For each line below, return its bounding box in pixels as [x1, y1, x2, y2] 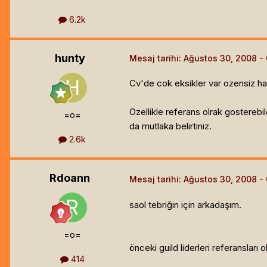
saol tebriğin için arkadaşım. [129, 199, 241, 211]
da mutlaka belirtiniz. [129, 120, 212, 132]
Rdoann [49, 172, 90, 185]
